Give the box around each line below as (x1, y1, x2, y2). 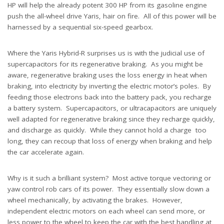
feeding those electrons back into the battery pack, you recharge (7, 92, 211, 101)
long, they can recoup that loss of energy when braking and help (7, 136, 212, 145)
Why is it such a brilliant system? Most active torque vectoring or (7, 173, 211, 182)
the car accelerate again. (7, 147, 84, 156)
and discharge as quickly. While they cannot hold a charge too (7, 125, 206, 134)
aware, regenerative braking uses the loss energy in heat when (7, 70, 207, 79)
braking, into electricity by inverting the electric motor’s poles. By (7, 81, 211, 90)
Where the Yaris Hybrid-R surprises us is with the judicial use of (7, 48, 204, 57)
